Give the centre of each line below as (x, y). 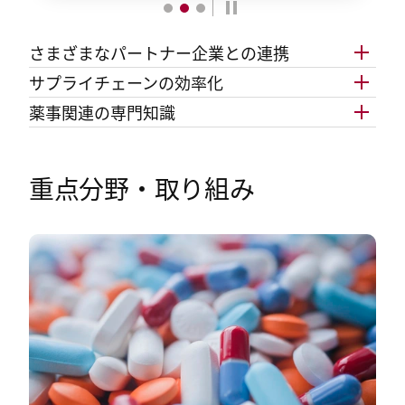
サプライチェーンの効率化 (126, 82)
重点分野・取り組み (142, 188)
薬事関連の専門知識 (102, 112)
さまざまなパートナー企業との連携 (159, 52)
